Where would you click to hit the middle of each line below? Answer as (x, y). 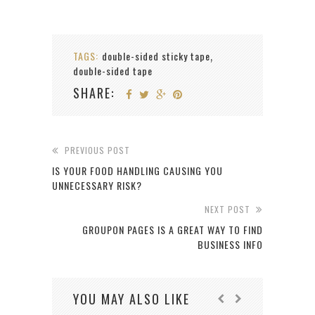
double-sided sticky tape (156, 56)
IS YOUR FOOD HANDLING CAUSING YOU (137, 170)
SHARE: (94, 92)
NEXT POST (227, 209)
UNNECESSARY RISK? (97, 185)
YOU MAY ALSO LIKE (131, 298)
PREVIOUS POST (97, 150)
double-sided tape (113, 70)
